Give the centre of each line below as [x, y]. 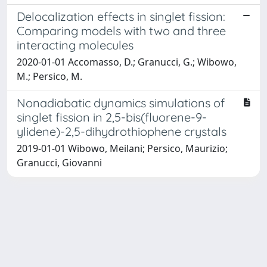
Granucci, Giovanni [59, 162]
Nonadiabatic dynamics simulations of [121, 103]
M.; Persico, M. [49, 76]
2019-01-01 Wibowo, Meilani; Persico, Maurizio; [122, 148]
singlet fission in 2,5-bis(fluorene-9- [112, 117]
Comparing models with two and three [121, 30]
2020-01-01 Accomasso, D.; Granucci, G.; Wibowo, [127, 62]
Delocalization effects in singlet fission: [121, 16]
